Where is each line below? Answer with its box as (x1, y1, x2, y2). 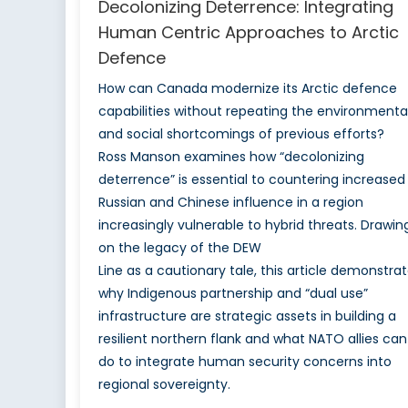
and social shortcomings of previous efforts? (97, 124, 384, 143)
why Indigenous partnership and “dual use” (97, 283, 368, 302)
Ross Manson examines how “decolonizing (97, 147, 364, 166)
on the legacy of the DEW (97, 238, 261, 257)
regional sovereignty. (97, 374, 230, 393)
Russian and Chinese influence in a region (97, 192, 363, 211)
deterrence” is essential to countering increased (97, 169, 405, 189)
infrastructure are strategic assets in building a (97, 306, 396, 325)
